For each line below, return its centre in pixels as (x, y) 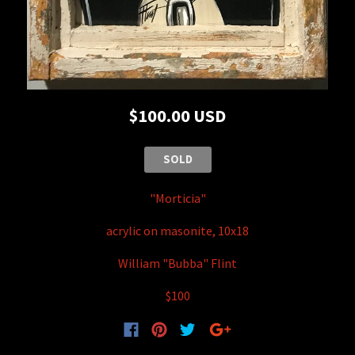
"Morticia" (177, 198)
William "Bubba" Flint (177, 263)
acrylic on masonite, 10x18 (177, 230)
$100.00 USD (177, 115)
